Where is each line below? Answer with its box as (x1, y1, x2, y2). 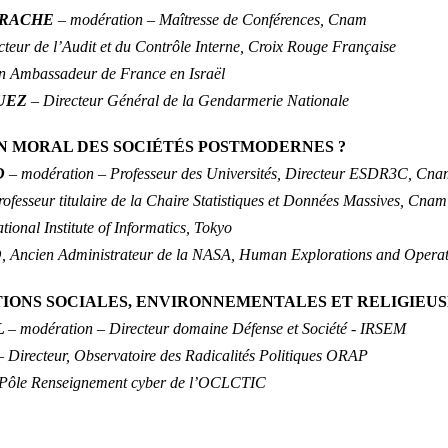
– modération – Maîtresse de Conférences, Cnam (58, 10, 368, 28)
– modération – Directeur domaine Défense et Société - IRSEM (8, 319, 407, 337)
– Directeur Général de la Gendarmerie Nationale (31, 91, 350, 109)
